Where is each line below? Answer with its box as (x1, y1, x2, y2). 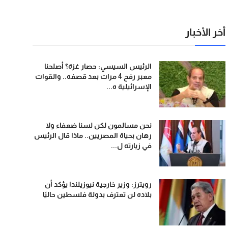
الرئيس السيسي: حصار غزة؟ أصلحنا (44, 62, 152, 70)
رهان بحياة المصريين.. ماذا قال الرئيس (34, 131, 152, 139)
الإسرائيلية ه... (106, 82, 152, 91)
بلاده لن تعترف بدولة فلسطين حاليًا (43, 190, 152, 198)
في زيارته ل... (111, 141, 152, 150)
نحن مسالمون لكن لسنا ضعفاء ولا (46, 121, 152, 129)
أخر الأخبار (185, 26, 226, 38)
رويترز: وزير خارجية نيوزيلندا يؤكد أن (45, 180, 152, 188)
